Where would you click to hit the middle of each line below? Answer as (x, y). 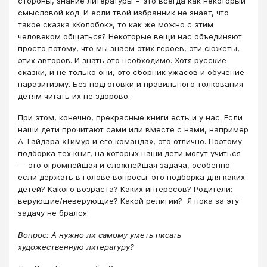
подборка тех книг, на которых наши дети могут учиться (129, 153)
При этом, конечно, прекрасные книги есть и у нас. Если (130, 118)
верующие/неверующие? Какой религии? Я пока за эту (128, 201)
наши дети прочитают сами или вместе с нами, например (133, 130)
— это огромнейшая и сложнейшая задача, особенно (124, 165)
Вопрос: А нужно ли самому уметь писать (100, 235)
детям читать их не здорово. (74, 96)
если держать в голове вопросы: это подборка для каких (131, 177)
